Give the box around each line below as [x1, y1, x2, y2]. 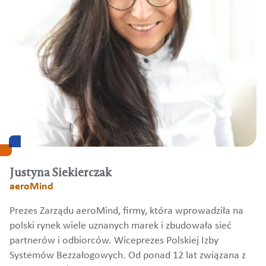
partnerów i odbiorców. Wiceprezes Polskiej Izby [9, 236, 218, 246]
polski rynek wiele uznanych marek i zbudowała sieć [9, 221, 232, 232]
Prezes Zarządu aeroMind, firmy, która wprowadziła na [9, 206, 243, 217]
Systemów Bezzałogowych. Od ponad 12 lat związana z [9, 251, 246, 261]
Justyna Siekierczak [9, 166, 112, 180]
